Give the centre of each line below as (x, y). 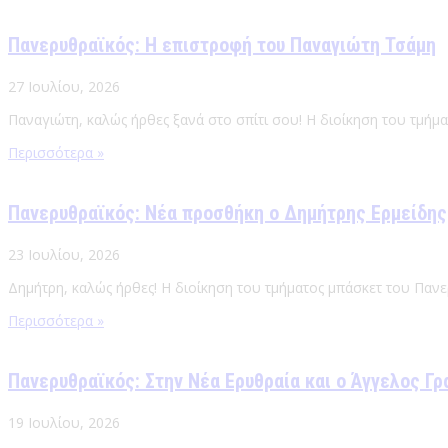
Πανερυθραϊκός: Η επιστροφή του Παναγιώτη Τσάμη (222, 45)
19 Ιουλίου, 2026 (64, 423)
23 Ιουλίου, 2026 (64, 255)
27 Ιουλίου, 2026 (64, 87)
